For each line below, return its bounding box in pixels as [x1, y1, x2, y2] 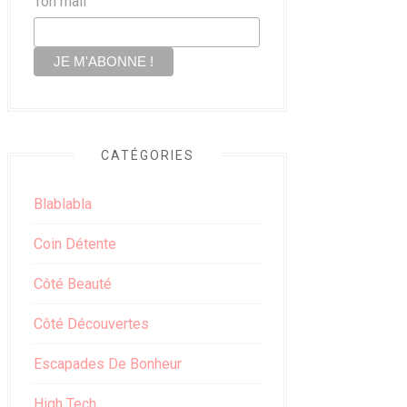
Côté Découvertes [34, 314, 149, 333]
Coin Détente [34, 234, 116, 253]
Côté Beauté [34, 274, 112, 293]
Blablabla [34, 194, 92, 213]
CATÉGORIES [100, 147, 194, 163]
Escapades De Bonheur [34, 354, 182, 372]
